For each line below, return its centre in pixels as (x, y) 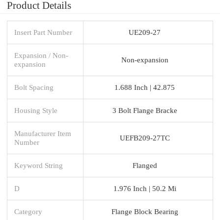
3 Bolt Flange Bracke (145, 110)
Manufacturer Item (43, 133)
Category (28, 211)
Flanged (145, 165)
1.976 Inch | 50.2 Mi (145, 188)
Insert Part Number (43, 32)
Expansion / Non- (41, 55)
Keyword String (39, 165)
